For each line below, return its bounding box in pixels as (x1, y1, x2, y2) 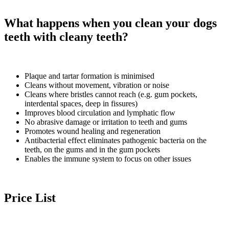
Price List (4, 191, 56, 205)
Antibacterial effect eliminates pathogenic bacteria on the (25, 136, 207, 145)
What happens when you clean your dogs (4, 16, 217, 30)
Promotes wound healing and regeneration (25, 127, 161, 136)
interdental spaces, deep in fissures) (25, 99, 138, 108)
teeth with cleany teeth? (4, 30, 128, 44)
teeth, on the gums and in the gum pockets (25, 145, 160, 154)
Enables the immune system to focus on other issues (25, 154, 191, 164)
